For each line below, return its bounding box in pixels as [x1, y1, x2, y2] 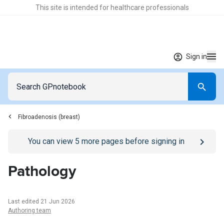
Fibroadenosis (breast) [18, 113, 80, 120]
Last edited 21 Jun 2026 [8, 198, 75, 205]
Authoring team [8, 207, 51, 214]
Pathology [8, 162, 76, 180]
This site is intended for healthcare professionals [35, 3, 189, 11]
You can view [27, 136, 75, 146]
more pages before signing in [79, 136, 184, 146]
